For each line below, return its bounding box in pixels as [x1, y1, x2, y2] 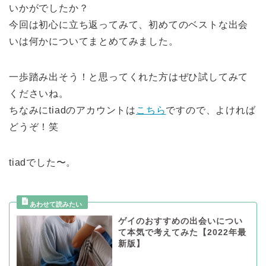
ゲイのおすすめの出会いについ [118, 216, 243, 226]
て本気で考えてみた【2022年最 [118, 227, 246, 237]
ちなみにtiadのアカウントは [9, 104, 136, 115]
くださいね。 [9, 88, 69, 99]
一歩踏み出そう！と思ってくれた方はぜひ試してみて [9, 71, 249, 82]
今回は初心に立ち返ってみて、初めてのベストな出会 [9, 19, 249, 30]
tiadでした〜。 [9, 157, 77, 167]
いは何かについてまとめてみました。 [9, 36, 179, 46]
